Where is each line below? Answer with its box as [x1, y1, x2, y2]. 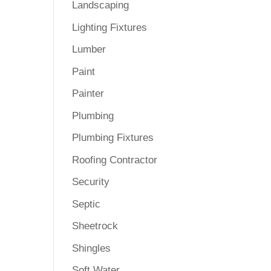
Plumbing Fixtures [72, 132, 154, 143]
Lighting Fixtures [72, 21, 148, 33]
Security [72, 176, 110, 188]
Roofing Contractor [72, 154, 158, 166]
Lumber [72, 44, 106, 55]
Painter [72, 88, 105, 99]
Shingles [72, 242, 111, 254]
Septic [72, 198, 101, 210]
